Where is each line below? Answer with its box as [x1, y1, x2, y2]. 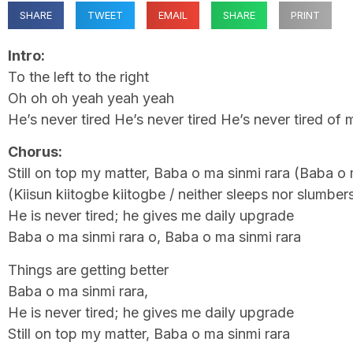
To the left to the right [8, 69, 149, 85]
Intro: [8, 47, 45, 64]
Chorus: [8, 143, 62, 161]
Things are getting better [8, 261, 169, 278]
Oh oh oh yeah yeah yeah [8, 90, 174, 106]
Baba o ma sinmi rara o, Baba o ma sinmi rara [8, 229, 301, 246]
